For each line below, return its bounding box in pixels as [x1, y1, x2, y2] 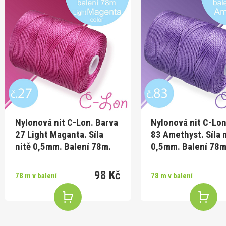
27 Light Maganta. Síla [15, 128, 103, 140]
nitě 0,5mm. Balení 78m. [15, 140, 111, 152]
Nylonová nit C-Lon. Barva [15, 116, 118, 128]
